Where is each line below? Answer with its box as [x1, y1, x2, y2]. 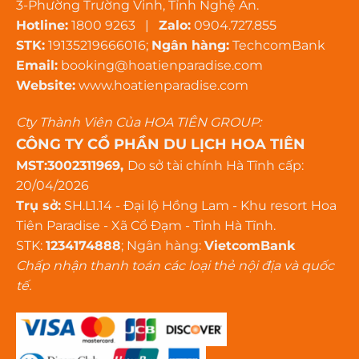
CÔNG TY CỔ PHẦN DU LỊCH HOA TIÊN [16, 135, 305, 154]
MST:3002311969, [16, 158, 127, 174]
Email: [16, 58, 58, 74]
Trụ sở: [16, 198, 61, 214]
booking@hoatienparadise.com [61, 58, 263, 74]
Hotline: [16, 18, 68, 34]
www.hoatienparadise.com [79, 78, 248, 94]
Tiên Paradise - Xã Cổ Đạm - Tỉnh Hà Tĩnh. [16, 218, 276, 234]
